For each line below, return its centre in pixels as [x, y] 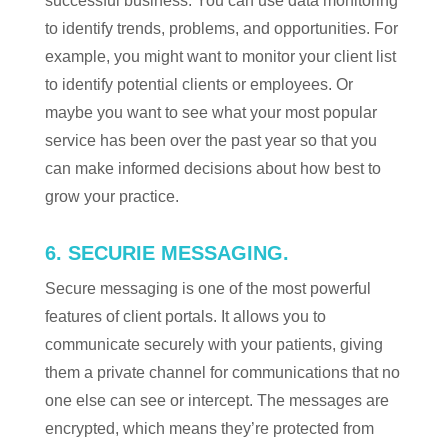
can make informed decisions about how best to [212, 168]
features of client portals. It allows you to [185, 316]
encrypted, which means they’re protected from [209, 428]
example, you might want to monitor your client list [220, 56]
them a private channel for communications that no [222, 372]
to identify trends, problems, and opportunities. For [221, 28]
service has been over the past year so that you [210, 140]
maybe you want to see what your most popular [210, 112]
